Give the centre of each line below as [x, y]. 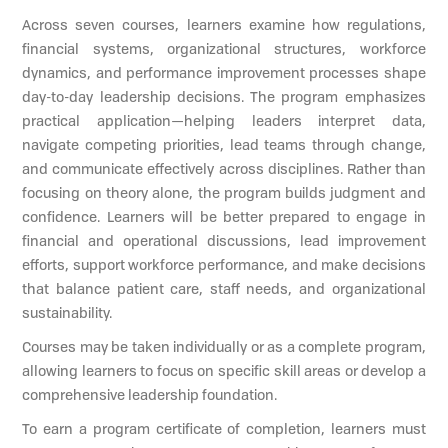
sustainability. [67, 312]
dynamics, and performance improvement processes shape [224, 72]
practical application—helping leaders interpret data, [224, 120]
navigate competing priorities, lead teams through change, [224, 144]
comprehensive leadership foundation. [150, 394]
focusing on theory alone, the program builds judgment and [224, 192]
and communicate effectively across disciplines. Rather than [224, 168]
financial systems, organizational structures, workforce [224, 48]
